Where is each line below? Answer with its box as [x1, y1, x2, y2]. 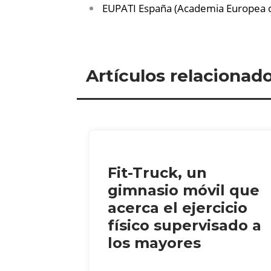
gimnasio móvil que [108, 181, 260, 199]
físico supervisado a [108, 216, 261, 234]
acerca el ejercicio [108, 198, 247, 217]
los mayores [108, 233, 201, 252]
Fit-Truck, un [108, 163, 207, 181]
